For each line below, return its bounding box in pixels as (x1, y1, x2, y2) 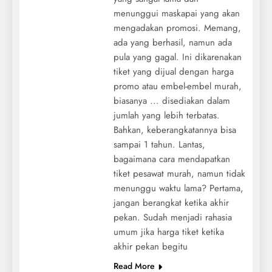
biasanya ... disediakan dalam (113, 93, 230, 107)
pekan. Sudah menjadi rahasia (113, 210, 232, 224)
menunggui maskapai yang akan (113, 6, 240, 20)
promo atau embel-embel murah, (113, 79, 242, 93)
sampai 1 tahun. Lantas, (113, 137, 205, 151)
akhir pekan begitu (113, 239, 188, 253)
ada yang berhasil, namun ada (113, 35, 232, 49)
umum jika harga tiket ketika (113, 225, 224, 239)
